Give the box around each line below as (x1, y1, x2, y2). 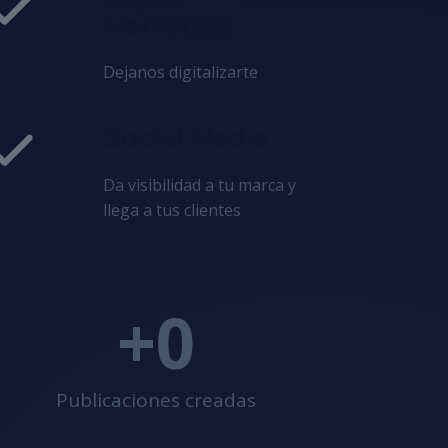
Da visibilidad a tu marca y (102, 174, 296, 196)
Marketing (102, 10, 232, 41)
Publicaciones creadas (55, 387, 256, 413)
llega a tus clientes (102, 199, 241, 221)
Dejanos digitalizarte (102, 61, 258, 83)
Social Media (102, 123, 269, 154)
